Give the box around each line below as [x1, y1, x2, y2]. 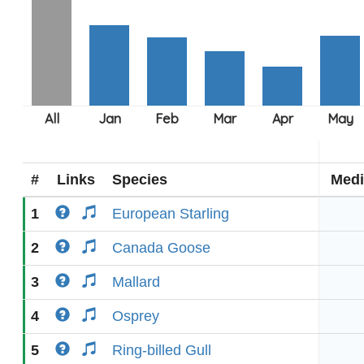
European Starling [112, 206, 229, 222]
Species [112, 171, 167, 188]
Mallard [112, 274, 160, 290]
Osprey [112, 308, 159, 324]
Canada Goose [112, 240, 210, 256]
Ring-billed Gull [112, 342, 211, 358]
